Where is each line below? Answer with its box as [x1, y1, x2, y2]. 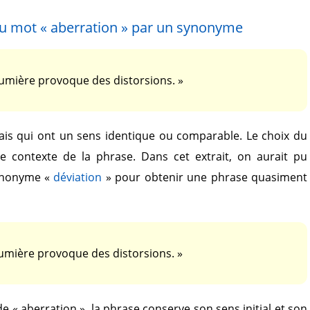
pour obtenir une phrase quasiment [111, 170, 307, 185]
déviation [53, 170, 102, 185]
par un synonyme [127, 18, 243, 37]
